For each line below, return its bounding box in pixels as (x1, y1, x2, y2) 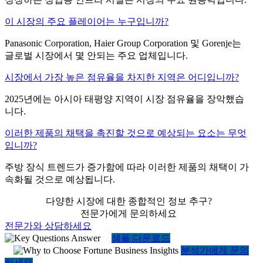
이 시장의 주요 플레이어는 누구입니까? (5, 16, 168, 26)
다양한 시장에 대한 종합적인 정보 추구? (45, 195, 212, 206)
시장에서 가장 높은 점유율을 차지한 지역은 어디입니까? (5, 72, 239, 82)
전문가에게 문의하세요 (80, 208, 177, 218)
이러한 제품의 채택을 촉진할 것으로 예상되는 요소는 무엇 (5, 127, 247, 138)
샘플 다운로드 (112, 232, 170, 243)
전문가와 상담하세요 (5, 220, 92, 231)
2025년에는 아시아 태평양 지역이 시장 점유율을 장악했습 (5, 93, 244, 104)
